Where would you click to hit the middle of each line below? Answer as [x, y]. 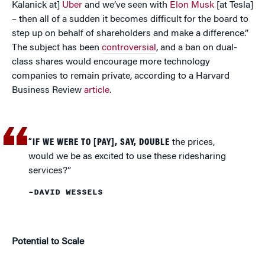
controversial [129, 48]
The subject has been [57, 48]
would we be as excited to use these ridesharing [127, 157]
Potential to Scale [48, 242]
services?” [50, 171]
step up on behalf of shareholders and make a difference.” [130, 34]
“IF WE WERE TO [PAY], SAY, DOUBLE [99, 143]
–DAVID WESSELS [66, 193]
